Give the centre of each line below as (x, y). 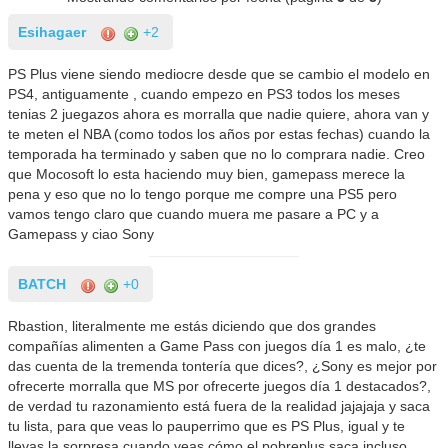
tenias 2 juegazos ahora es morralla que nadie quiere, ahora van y (219, 114)
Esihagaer (52, 32)
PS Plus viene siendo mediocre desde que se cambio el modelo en (219, 74)
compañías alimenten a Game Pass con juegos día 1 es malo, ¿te (217, 346)
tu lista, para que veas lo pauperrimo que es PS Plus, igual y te (207, 426)
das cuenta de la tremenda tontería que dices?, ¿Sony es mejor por (223, 366)
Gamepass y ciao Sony (81, 234)
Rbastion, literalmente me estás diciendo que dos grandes (192, 326)
